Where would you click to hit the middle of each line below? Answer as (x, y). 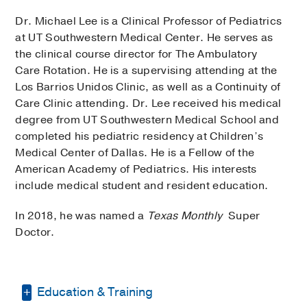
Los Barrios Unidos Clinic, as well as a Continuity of (148, 87)
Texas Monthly (185, 216)
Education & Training (94, 292)
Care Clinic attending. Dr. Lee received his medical (148, 104)
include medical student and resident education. (142, 186)
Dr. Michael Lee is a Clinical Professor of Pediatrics (149, 22)
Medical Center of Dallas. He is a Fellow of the (135, 153)
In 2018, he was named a (82, 216)
